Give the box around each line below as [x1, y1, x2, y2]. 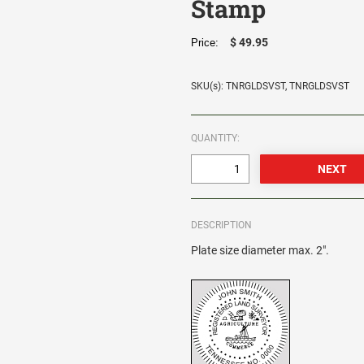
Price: [191, 37, 226, 50]
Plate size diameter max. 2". [191, 244, 330, 258]
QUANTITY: [191, 132, 240, 145]
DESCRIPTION [191, 219, 253, 232]
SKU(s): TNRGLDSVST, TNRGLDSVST [191, 80, 350, 93]
